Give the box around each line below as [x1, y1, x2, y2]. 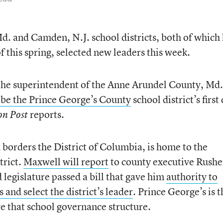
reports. [27, 108, 64, 121]
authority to [166, 170, 218, 183]
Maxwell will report [23, 155, 109, 168]
